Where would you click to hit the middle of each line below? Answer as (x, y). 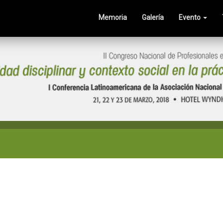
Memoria (113, 17)
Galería (153, 17)
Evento (190, 17)
